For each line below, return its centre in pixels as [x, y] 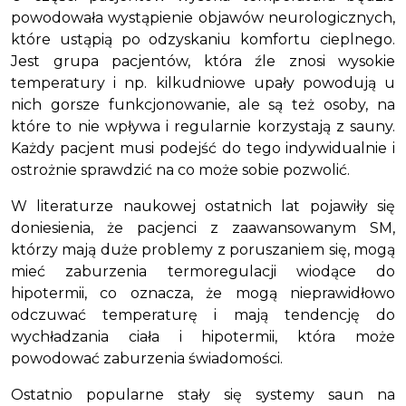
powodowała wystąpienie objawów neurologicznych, [203, 18]
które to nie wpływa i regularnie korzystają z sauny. [203, 126]
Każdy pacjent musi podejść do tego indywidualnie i [203, 148]
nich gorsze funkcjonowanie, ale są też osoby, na [203, 105]
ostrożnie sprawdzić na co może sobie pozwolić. [180, 170]
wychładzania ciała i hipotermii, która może [203, 337]
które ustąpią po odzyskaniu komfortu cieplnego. [203, 39]
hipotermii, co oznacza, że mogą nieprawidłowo [203, 293]
